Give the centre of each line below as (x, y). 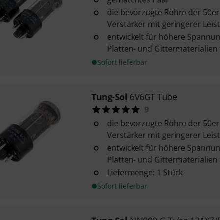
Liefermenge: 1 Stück (145, 172)
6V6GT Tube (153, 97)
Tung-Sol (109, 97)
